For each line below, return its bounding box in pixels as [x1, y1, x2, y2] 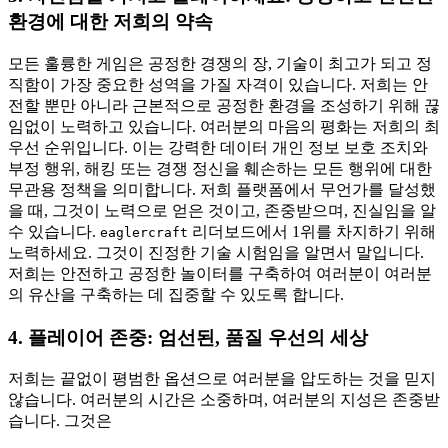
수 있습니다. [8, 222, 100, 240]
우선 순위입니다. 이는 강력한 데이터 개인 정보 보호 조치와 [8, 138, 428, 156]
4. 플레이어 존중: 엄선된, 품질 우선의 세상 [8, 326, 368, 348]
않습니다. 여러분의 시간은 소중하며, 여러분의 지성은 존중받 [8, 391, 440, 409]
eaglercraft [100, 224, 188, 240]
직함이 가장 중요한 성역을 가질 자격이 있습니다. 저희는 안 [8, 75, 428, 93]
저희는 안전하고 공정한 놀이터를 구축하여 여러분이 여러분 [8, 264, 432, 282]
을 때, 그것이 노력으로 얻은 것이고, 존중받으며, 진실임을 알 [8, 201, 436, 219]
